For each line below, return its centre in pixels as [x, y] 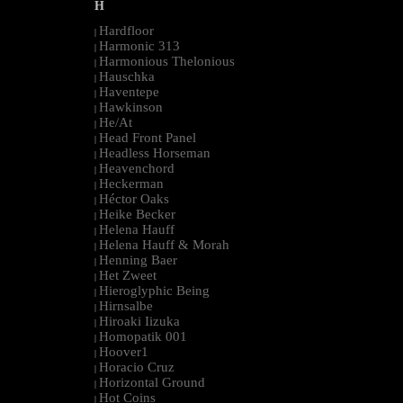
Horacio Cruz [137, 367]
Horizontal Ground [152, 383]
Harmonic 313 [139, 46]
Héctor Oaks [134, 199]
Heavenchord [137, 169]
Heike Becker [137, 215]
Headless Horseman [155, 153]
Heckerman [131, 184]
